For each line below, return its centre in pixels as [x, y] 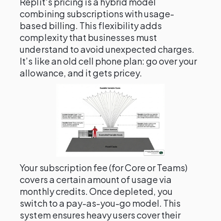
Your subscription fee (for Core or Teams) [104, 167]
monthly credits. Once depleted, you [96, 191]
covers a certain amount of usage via [96, 179]
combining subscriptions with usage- [97, 14]
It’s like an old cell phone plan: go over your [109, 61]
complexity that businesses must [89, 37]
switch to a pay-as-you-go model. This [100, 203]
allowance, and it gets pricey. [81, 73]
